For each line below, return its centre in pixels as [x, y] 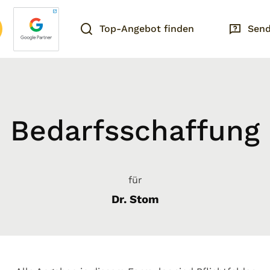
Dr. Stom [135, 199]
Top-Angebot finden [146, 29]
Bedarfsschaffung [135, 130]
